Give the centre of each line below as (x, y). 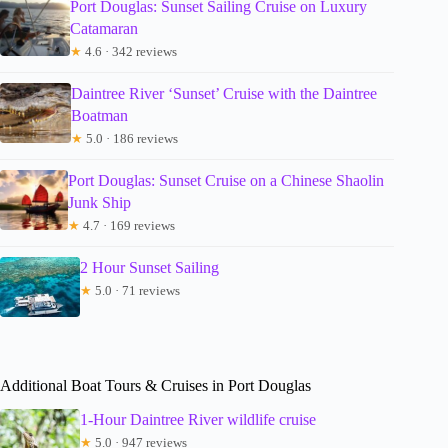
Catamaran (104, 28)
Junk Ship (100, 202)
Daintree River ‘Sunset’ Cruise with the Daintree (223, 93)
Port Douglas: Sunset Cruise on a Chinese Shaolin (226, 180)
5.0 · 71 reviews (136, 290)
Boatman (99, 115)
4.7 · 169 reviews (128, 225)
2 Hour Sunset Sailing (149, 267)
